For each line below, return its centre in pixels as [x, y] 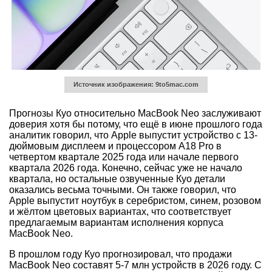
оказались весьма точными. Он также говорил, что [123, 189]
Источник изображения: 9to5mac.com [136, 85]
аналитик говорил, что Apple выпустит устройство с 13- [133, 135]
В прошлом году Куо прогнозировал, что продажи [121, 254]
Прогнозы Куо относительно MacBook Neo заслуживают [135, 113]
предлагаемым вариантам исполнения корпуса [116, 222]
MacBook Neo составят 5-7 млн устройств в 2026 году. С [135, 265]
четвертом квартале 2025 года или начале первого [124, 157]
